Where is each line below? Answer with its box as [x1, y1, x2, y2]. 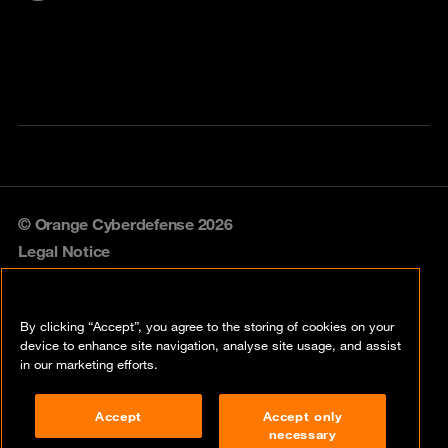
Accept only [262, 407, 343, 424]
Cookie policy [18, 369, 118, 390]
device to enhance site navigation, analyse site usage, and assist [20, 336, 401, 353]
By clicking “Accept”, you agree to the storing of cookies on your [20, 317, 394, 334]
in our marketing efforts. [20, 355, 158, 372]
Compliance [18, 412, 107, 433]
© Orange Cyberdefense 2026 [18, 213, 233, 234]
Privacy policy [18, 283, 119, 304]
